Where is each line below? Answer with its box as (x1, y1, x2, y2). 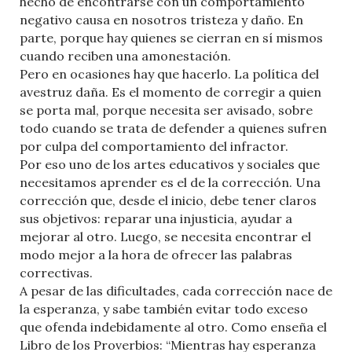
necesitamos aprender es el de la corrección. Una (20, 174, 321, 190)
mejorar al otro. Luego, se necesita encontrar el (20, 228, 311, 244)
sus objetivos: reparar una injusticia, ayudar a (20, 210, 292, 226)
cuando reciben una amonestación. (20, 47, 231, 64)
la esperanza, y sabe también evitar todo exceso (20, 300, 308, 317)
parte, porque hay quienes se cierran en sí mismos (20, 29, 323, 46)
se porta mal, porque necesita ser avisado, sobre (20, 101, 313, 118)
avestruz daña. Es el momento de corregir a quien (20, 83, 321, 100)
